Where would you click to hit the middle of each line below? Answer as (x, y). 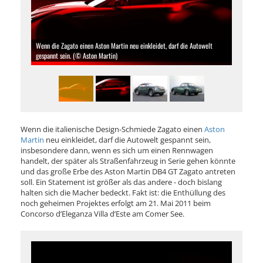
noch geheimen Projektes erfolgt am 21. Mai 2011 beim (116, 203)
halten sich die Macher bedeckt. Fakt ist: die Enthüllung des (123, 193)
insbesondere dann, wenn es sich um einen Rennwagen (117, 150)
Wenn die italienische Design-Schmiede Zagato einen (112, 129)
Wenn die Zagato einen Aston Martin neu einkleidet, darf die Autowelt (124, 45)
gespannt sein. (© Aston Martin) (77, 55)
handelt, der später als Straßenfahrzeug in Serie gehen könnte (128, 161)
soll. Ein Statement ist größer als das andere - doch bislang (121, 182)
